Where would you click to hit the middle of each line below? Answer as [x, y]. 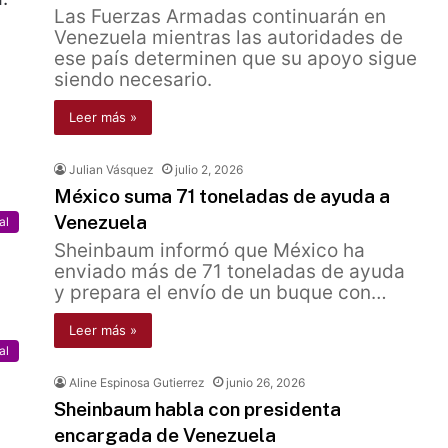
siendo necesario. [133, 79]
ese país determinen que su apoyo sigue [235, 58]
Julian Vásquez [111, 169]
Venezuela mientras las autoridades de [228, 37]
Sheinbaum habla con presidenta [197, 409]
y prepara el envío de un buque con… [220, 292]
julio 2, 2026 [209, 169]
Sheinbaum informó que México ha [209, 250]
